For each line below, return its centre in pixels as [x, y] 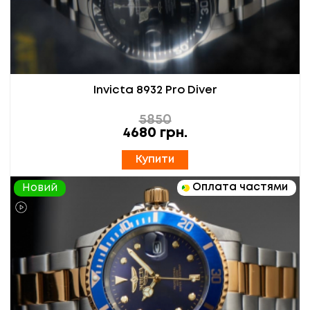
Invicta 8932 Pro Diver [155, 90]
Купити [155, 159]
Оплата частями [240, 187]
